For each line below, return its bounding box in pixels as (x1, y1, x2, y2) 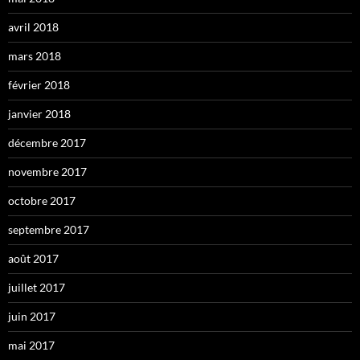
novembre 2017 (8, 165, 87, 179)
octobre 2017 (8, 194, 76, 208)
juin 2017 (8, 309, 55, 324)
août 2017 (8, 252, 59, 266)
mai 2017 (8, 338, 55, 353)
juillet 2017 (8, 280, 65, 295)
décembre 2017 (8, 136, 86, 150)
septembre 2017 (8, 223, 89, 237)
